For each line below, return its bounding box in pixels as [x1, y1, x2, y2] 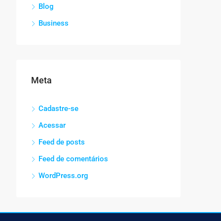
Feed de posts [38, 137, 85, 147]
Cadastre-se [38, 104, 78, 113]
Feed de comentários [38, 154, 108, 163]
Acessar [38, 120, 66, 130]
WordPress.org [38, 171, 88, 180]
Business [38, 18, 69, 28]
